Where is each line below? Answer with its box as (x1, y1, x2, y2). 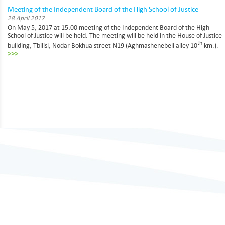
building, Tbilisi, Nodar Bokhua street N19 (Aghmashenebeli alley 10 (8, 41, 197, 49)
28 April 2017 (8, 14, 45, 22)
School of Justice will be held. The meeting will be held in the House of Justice (8, 31, 222, 40)
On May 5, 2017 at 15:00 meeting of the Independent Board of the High (8, 23, 209, 32)
